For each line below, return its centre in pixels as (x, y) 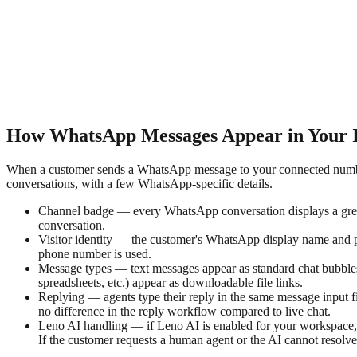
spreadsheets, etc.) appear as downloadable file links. (171, 282)
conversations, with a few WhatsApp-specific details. (139, 183)
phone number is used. (95, 253)
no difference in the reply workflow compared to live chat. (184, 311)
